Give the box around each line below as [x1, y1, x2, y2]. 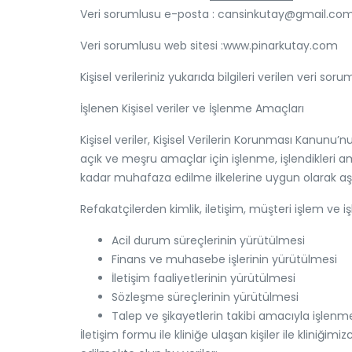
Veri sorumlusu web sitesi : [80, 38, 223, 53]
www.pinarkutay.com [223, 38, 338, 53]
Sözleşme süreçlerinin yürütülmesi [112, 289, 299, 305]
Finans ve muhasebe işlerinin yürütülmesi [112, 251, 337, 267]
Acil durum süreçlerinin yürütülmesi [112, 233, 305, 248]
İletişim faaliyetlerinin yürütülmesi [112, 270, 295, 286]
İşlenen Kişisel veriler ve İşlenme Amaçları [80, 101, 304, 116]
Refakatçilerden [80, 201, 170, 217]
